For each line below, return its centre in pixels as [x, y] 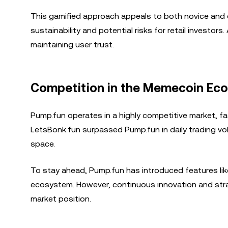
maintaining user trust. [72, 45]
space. [43, 144]
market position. [61, 199]
